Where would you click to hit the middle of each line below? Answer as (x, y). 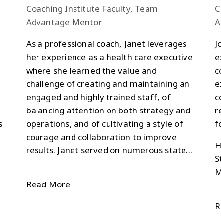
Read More (48, 184)
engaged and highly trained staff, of (98, 97)
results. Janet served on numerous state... (109, 150)
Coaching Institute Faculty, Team (92, 8)
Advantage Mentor (64, 22)
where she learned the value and (91, 70)
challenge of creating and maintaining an (108, 83)
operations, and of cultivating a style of (104, 123)
